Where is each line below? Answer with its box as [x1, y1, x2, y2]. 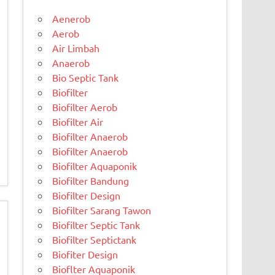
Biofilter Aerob [52, 100, 118, 113]
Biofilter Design [52, 188, 121, 201]
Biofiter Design [52, 247, 118, 260]
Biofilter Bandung [52, 174, 130, 187]
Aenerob [52, 12, 91, 25]
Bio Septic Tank [52, 71, 119, 83]
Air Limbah [52, 41, 100, 54]
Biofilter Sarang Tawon [52, 203, 152, 216]
